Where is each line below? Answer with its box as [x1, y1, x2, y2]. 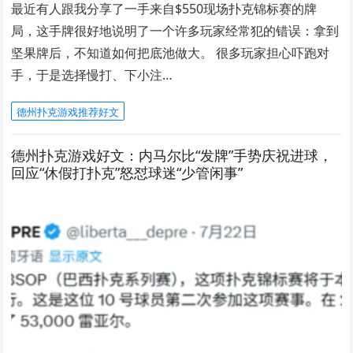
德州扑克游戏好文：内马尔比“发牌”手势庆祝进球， [11, 145, 333, 165]
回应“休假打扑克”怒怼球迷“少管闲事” [11, 162, 243, 182]
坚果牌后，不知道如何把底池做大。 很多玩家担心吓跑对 [11, 43, 330, 61]
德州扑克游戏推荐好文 [17, 104, 120, 119]
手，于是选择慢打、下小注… [11, 65, 173, 84]
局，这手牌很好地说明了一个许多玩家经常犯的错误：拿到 [11, 21, 340, 39]
